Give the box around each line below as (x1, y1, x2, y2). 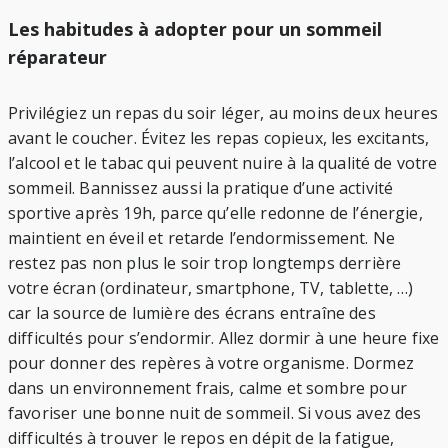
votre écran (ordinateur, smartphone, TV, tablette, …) (8, 277, 414, 300)
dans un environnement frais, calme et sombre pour (8, 377, 407, 400)
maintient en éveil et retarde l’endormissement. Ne (8, 227, 396, 250)
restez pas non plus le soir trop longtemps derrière (8, 252, 402, 275)
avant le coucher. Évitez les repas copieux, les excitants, (8, 127, 430, 150)
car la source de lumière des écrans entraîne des (8, 302, 376, 325)
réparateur (8, 45, 107, 70)
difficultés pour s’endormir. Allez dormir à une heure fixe (8, 327, 440, 350)
